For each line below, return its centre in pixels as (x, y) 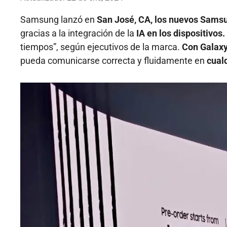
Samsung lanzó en (58, 20)
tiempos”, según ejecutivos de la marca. (101, 47)
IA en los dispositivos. (180, 33)
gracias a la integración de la (77, 33)
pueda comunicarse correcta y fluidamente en (112, 61)
